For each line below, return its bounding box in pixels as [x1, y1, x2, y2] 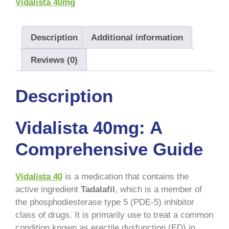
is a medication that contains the [62, 171, 189, 181]
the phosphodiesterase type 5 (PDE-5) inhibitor [15, 197, 194, 207]
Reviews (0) [31, 55, 78, 65]
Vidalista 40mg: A [15, 117, 162, 138]
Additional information [91, 32, 183, 42]
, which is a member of [115, 184, 202, 194]
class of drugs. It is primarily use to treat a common [15, 210, 213, 220]
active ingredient [15, 184, 81, 194]
